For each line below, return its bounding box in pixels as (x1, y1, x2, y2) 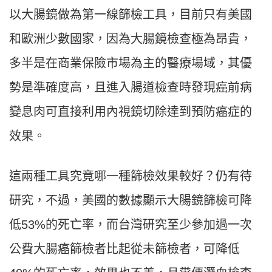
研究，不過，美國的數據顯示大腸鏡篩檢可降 (9, 194, 252, 208)
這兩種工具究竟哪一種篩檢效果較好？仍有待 (9, 169, 252, 183)
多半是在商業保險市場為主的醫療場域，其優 (9, 56, 252, 70)
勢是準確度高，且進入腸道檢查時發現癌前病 (9, 81, 252, 95)
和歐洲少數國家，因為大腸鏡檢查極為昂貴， (9, 32, 252, 46)
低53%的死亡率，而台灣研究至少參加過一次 (9, 218, 252, 232)
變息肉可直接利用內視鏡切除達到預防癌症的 (9, 105, 252, 119)
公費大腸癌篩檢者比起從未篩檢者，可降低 (9, 242, 240, 256)
